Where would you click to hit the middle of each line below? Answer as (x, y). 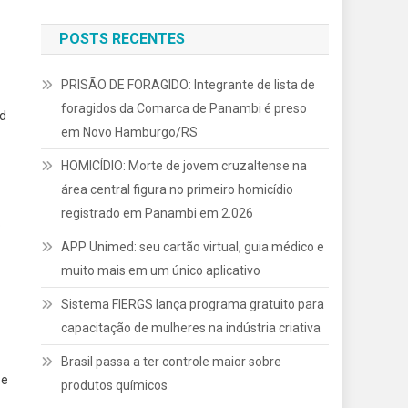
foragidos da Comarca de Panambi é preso (184, 109)
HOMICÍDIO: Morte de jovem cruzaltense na (184, 166)
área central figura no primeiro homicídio (178, 190)
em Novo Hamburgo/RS (130, 133)
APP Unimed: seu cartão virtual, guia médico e (193, 247)
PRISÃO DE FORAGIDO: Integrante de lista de (189, 85)
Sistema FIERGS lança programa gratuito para (193, 305)
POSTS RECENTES (122, 39)
